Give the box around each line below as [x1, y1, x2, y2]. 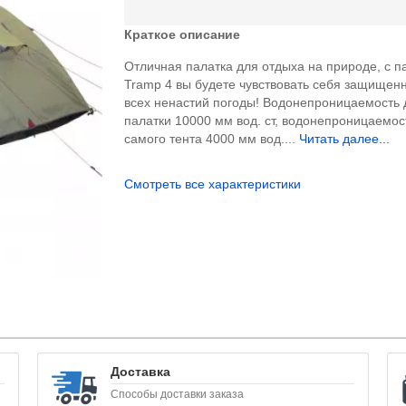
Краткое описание [124, 26, 241, 42]
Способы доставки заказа [110, 387, 244, 401]
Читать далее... [299, 130, 391, 146]
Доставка [110, 363, 170, 379]
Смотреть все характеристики [124, 176, 302, 191]
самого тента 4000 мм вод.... [124, 130, 300, 146]
